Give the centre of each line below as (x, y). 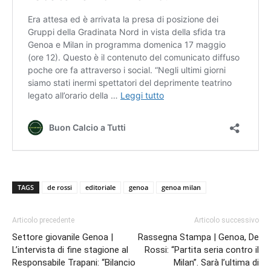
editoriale (100, 187)
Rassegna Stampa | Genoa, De (198, 237)
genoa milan (181, 187)
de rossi (60, 187)
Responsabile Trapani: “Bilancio (74, 262)
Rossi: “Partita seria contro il (202, 250)
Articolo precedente (43, 220)
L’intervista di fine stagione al (70, 250)
